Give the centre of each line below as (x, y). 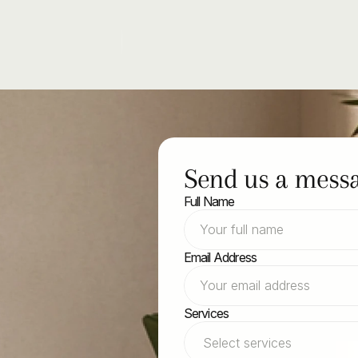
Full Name (209, 201)
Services (206, 313)
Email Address (220, 257)
